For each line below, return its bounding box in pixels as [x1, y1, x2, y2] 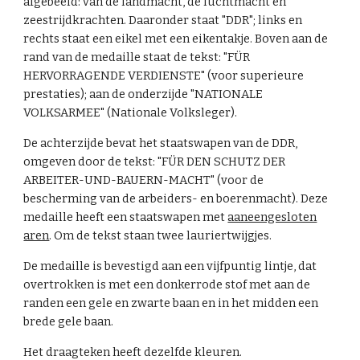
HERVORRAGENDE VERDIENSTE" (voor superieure [23, 68, 305, 84]
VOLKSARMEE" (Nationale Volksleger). [23, 105, 240, 121]
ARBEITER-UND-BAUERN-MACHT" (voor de [23, 173, 264, 188]
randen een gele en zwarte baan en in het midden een [23, 296, 319, 311]
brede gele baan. [23, 314, 117, 329]
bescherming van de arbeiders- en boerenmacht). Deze [23, 191, 329, 207]
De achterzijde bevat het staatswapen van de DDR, [23, 136, 298, 151]
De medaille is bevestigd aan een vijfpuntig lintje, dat [23, 259, 317, 274]
